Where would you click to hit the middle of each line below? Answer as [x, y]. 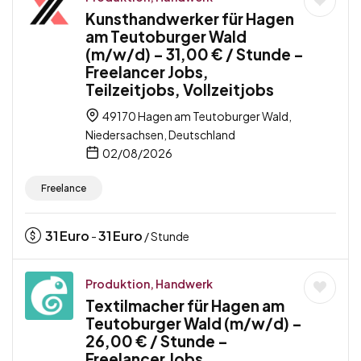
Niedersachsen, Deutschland [160, 134]
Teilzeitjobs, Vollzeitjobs [180, 89]
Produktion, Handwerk [149, 283]
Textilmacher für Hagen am [185, 305]
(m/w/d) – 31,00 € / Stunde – [195, 54]
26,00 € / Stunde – [157, 340]
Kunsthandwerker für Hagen [190, 18]
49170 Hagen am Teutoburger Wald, [196, 116]
